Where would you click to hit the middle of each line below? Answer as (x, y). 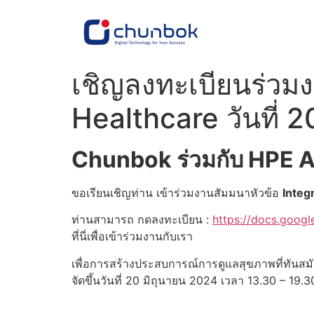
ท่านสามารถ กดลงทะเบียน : (142, 220)
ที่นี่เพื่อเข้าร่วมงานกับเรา (132, 237)
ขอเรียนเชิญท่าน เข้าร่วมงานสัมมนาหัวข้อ (177, 193)
